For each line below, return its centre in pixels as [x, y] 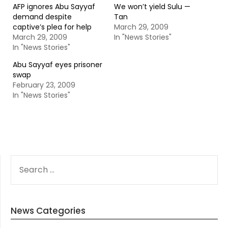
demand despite [42, 17]
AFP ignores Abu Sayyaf [54, 7]
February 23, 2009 [44, 85]
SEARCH [25, 161]
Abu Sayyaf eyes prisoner [58, 65]
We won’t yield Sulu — [152, 7]
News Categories [48, 211]
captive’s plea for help [52, 27]
